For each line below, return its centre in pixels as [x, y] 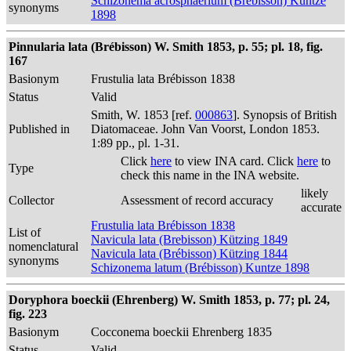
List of [25, 232]
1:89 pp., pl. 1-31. [135, 143]
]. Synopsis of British [285, 115]
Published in [39, 129]
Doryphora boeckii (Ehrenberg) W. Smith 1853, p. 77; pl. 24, [169, 300]
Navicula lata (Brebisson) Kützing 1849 [189, 239]
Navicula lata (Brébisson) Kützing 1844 [189, 253]
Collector [31, 200]
